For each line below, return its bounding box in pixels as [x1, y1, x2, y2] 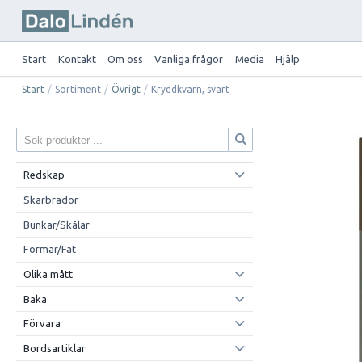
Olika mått [23, 267, 73, 280]
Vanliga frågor [154, 53, 224, 65]
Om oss [107, 53, 143, 65]
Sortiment [55, 83, 102, 95]
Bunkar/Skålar [23, 218, 90, 230]
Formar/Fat [23, 243, 76, 255]
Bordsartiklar [23, 342, 86, 354]
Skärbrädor [23, 194, 78, 205]
